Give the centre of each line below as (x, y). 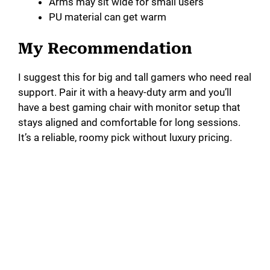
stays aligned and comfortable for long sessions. (129, 123)
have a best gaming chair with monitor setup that (129, 108)
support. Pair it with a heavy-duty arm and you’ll (125, 93)
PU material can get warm (108, 17)
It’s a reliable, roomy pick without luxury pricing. (125, 138)
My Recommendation (105, 49)
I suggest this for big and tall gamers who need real (135, 77)
